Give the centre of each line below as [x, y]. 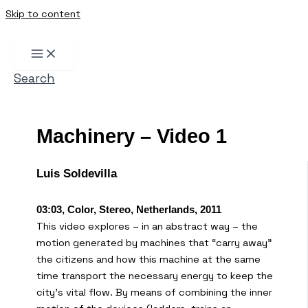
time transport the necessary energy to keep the [155, 275]
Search [34, 78]
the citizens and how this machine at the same [148, 259]
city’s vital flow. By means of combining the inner [154, 292]
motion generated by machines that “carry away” [154, 242]
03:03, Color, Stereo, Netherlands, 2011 [129, 209]
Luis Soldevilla [77, 174]
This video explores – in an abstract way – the [147, 226]
